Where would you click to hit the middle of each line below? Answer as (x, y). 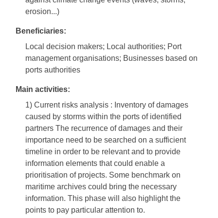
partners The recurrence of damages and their (104, 128)
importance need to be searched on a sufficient (106, 140)
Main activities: (43, 90)
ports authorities (53, 70)
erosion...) (42, 12)
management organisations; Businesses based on (111, 58)
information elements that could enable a (95, 163)
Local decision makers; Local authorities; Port (103, 47)
